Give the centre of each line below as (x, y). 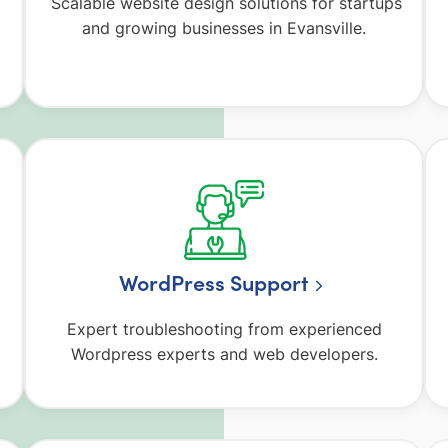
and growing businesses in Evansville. (224, 28)
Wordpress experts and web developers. (224, 353)
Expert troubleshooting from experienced (224, 328)
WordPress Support (213, 282)
